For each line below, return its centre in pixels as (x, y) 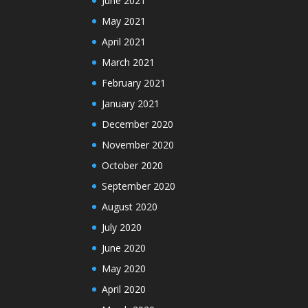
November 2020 (138, 145)
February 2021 (134, 83)
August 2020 (130, 207)
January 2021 (131, 104)
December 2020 (138, 124)
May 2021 (124, 21)
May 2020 (124, 269)
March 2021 (129, 63)
